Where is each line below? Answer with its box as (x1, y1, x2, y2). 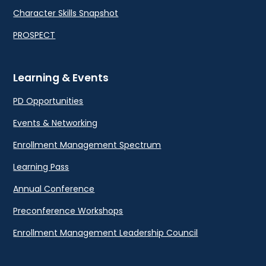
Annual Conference (13, 183, 95, 195)
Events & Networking (13, 117, 98, 129)
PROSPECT (13, 29, 56, 42)
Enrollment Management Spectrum (13, 139, 161, 151)
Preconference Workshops (13, 205, 123, 217)
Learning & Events (13, 71, 109, 85)
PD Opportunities (13, 95, 84, 107)
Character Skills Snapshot (13, 7, 119, 20)
